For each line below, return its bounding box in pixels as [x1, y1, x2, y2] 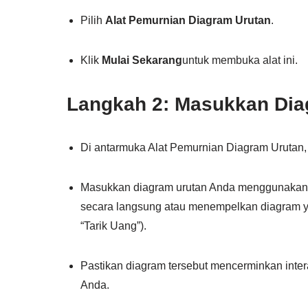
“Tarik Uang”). [80, 219, 146, 232]
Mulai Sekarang [102, 54, 182, 66]
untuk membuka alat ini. [182, 54, 298, 66]
